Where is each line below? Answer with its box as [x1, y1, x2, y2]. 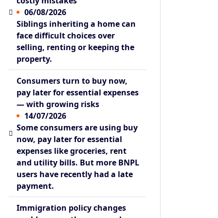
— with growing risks [17, 99, 100, 110]
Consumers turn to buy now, [17, 75, 128, 87]
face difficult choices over [17, 30, 115, 41]
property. [17, 54, 53, 65]
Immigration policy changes [17, 202, 127, 214]
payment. [17, 181, 54, 192]
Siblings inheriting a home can [17, 18, 136, 30]
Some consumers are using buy [17, 122, 138, 133]
